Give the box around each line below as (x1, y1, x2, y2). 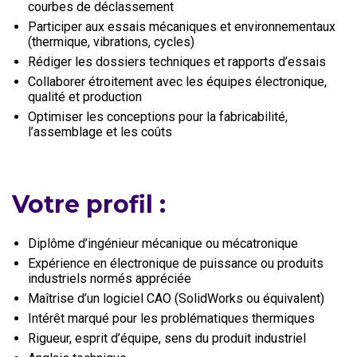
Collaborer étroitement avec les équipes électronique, (28, 74, 327, 89)
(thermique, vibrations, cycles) (28, 34, 194, 49)
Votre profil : (12, 190, 166, 219)
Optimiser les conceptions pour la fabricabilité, (28, 109, 288, 124)
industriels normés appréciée (28, 271, 191, 286)
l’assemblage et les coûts (28, 124, 172, 139)
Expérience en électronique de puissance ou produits (28, 256, 324, 271)
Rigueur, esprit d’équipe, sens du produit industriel (28, 331, 306, 346)
